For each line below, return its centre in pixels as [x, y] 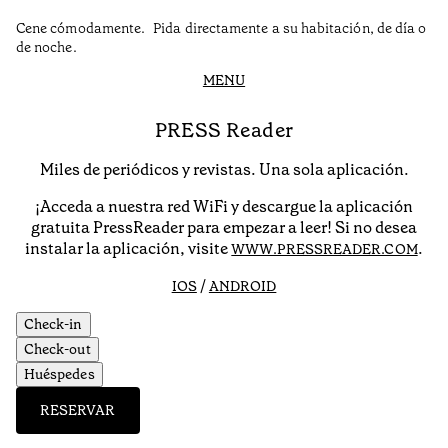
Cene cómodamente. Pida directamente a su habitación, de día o [221, 28]
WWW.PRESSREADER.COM [324, 248]
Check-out [57, 349]
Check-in [53, 324]
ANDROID [242, 285]
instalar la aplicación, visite [128, 248]
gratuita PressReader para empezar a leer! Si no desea [224, 227]
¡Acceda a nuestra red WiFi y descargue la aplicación [224, 206]
